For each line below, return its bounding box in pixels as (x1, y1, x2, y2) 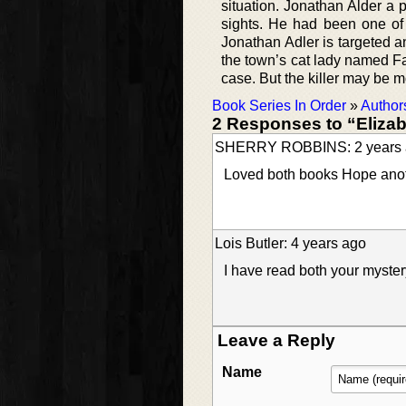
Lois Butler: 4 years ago (215, 236, 366, 252)
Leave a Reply (217, 331, 335, 351)
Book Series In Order (212, 98, 346, 114)
